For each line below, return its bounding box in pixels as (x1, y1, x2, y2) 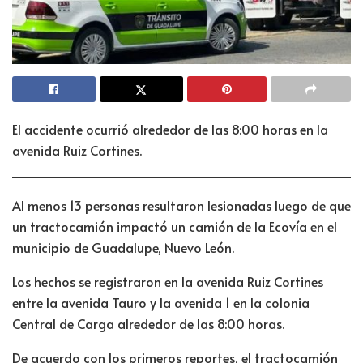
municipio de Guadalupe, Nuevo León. (12, 238, 234, 257)
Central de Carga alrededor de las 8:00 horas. (12, 314, 284, 333)
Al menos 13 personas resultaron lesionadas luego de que (12, 196, 351, 215)
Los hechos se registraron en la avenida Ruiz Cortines (12, 272, 323, 291)
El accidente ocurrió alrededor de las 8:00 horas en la (12, 120, 328, 139)
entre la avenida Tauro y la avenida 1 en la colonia (12, 293, 310, 312)
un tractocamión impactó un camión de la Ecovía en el (12, 217, 337, 236)
